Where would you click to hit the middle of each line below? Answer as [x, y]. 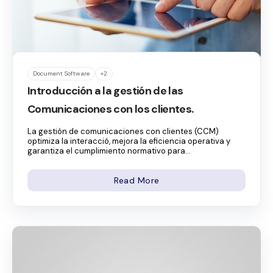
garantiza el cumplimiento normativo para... [109, 151]
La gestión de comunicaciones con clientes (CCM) [123, 131]
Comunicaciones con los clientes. [111, 109]
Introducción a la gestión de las [105, 90]
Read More [136, 180]
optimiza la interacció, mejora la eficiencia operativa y [129, 141]
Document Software [61, 73]
